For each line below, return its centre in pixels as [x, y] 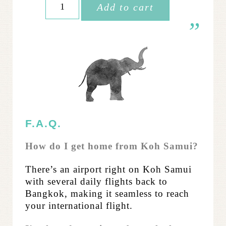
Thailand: [65, 22]
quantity [62, 46]
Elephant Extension [85, 34]
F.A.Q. [43, 124]
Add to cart [126, 7]
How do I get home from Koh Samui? [112, 146]
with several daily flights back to [96, 182]
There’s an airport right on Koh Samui [108, 169]
